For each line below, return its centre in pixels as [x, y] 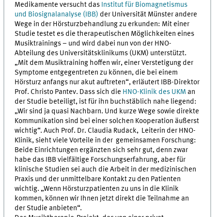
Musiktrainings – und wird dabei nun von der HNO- [93, 43]
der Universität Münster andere [148, 14]
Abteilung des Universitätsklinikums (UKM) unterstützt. [101, 53]
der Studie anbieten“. [48, 208]
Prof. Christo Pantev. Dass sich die [69, 92]
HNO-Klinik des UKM [155, 92]
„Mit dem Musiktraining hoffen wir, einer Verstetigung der [104, 63]
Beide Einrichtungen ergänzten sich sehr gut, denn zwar [101, 150]
